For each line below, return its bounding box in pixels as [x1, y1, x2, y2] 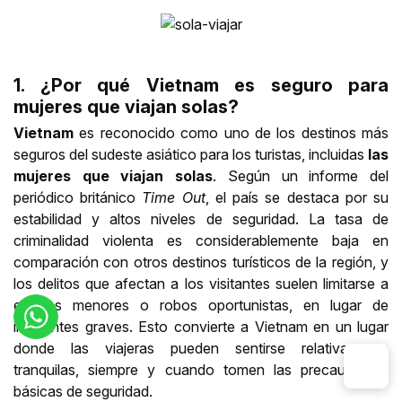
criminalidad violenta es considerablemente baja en [13, 232, 389, 250]
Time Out [142, 188, 205, 207]
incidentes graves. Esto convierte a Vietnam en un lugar [13, 318, 389, 336]
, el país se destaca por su [205, 188, 389, 207]
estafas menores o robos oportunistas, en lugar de [13, 296, 389, 315]
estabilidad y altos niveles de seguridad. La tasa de [13, 210, 389, 229]
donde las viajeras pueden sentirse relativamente [13, 339, 389, 358]
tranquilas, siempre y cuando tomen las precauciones [13, 361, 389, 380]
